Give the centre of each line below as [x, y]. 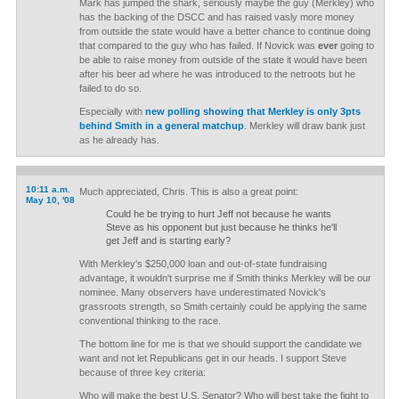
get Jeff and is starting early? [168, 240]
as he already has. [119, 140]
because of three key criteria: [142, 372]
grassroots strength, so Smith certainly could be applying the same [223, 306]
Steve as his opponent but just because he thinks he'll [221, 227]
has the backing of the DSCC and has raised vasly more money [216, 17]
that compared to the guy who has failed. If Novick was [198, 45]
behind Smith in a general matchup [161, 126]
